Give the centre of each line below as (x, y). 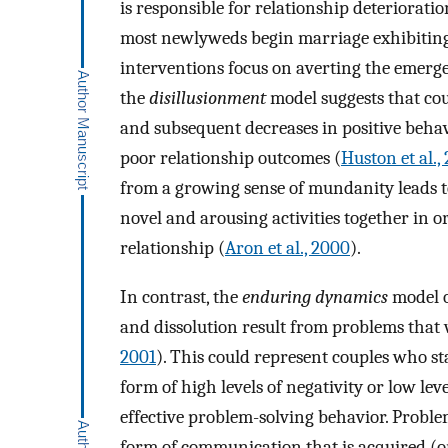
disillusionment (207, 98)
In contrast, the (181, 296)
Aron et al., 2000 (287, 248)
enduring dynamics (315, 296)
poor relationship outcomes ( (230, 158)
